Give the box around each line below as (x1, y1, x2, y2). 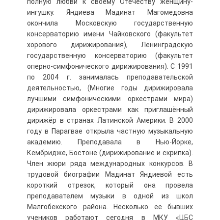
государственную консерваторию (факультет (27, 52, 193, 59)
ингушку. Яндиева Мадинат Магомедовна (27, 8, 193, 16)
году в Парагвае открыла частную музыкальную (27, 127, 193, 135)
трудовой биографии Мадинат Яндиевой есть (27, 170, 193, 178)
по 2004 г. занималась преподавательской (27, 73, 193, 81)
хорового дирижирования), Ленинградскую (27, 41, 193, 49)
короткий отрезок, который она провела (27, 181, 193, 189)
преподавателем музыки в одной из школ (27, 192, 193, 200)
